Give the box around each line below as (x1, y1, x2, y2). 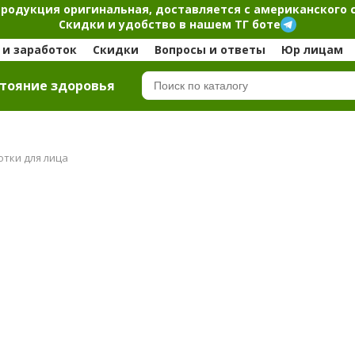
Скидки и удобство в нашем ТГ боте (59, 16, 281, 32)
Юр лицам (281, 42, 343, 58)
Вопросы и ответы (154, 42, 265, 58)
